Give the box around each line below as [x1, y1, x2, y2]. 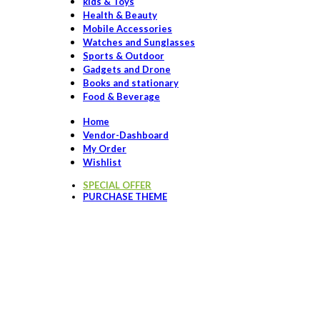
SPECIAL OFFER [83, 179, 151, 191]
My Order [83, 142, 126, 154]
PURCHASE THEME [83, 190, 167, 202]
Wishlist [83, 156, 121, 168]
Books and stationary [83, 76, 179, 89]
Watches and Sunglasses [83, 36, 195, 48]
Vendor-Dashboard [83, 129, 169, 141]
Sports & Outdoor [83, 49, 164, 61]
